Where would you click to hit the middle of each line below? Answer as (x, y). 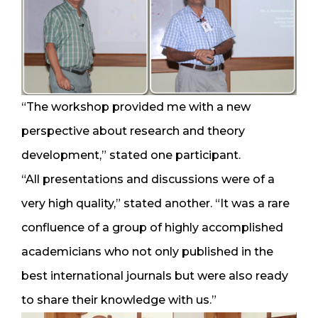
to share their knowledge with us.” (119, 300)
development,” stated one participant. (131, 155)
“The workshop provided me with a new (136, 106)
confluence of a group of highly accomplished (152, 227)
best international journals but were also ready (155, 275)
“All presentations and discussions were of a (148, 179)
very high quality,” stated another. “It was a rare (155, 203)
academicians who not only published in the (147, 251)
